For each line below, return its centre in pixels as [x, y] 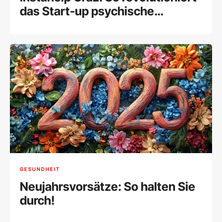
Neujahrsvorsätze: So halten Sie [108, 187]
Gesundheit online [70, 25]
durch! [37, 201]
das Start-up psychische [87, 11]
